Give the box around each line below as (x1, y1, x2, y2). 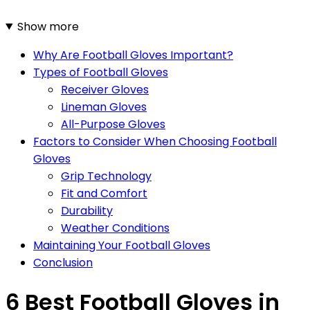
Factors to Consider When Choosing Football (33, 133, 277, 149)
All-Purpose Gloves (61, 116, 165, 132)
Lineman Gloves (61, 98, 147, 115)
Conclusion (33, 254, 93, 271)
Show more (17, 18, 79, 35)
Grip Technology (61, 167, 152, 184)
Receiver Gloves (61, 81, 149, 98)
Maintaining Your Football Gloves (33, 237, 210, 253)
